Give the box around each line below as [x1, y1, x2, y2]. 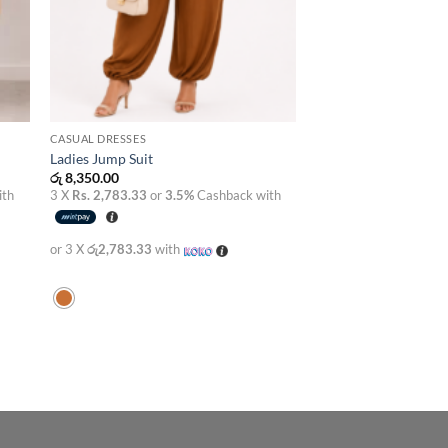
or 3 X [49, 241, 87, 258]
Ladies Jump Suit [49, 149, 153, 167]
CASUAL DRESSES [49, 132, 147, 146]
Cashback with [193, 187, 281, 204]
